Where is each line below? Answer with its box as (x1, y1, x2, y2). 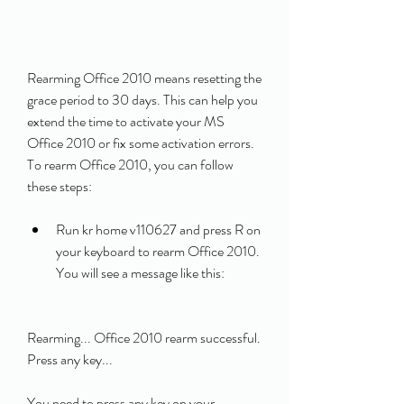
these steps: (27, 176, 92, 197)
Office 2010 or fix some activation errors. (27, 133, 254, 153)
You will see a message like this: (56, 262, 225, 283)
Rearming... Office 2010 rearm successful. (27, 327, 261, 348)
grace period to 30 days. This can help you (27, 89, 258, 110)
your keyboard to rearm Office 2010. (56, 241, 260, 262)
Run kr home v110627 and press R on (56, 219, 261, 240)
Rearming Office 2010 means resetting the (27, 68, 262, 88)
